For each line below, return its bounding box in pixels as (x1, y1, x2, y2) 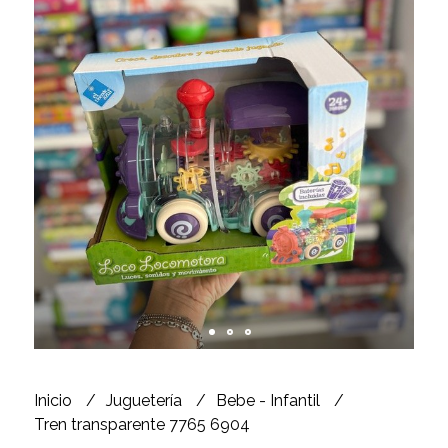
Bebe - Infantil (215, 390, 324, 410)
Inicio (33, 390, 76, 410)
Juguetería (105, 390, 186, 410)
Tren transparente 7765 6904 (33, 414, 250, 434)
